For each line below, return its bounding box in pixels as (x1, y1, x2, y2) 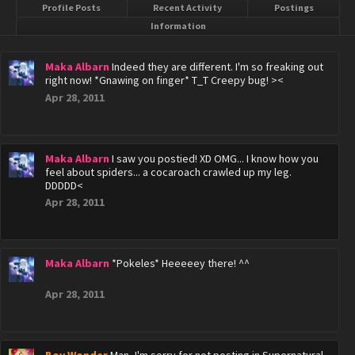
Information (150, 20, 206, 32)
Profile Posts (42, 2, 101, 13)
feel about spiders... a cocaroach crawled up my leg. (45, 165, 292, 179)
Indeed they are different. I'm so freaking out (112, 59, 323, 74)
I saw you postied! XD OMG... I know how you (112, 151, 319, 166)
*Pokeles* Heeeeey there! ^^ (112, 256, 250, 270)
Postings (273, 2, 314, 13)
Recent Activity (153, 2, 222, 13)
